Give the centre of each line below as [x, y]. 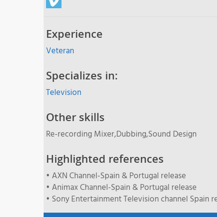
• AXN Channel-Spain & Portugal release [116, 176]
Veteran [60, 51]
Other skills [75, 116]
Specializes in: [82, 75]
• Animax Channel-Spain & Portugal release [121, 187]
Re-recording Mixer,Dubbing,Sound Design [121, 134]
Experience [74, 33]
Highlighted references [105, 158]
